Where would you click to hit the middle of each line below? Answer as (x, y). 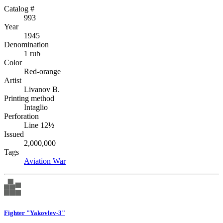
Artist (13, 81)
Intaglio (36, 108)
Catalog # (19, 9)
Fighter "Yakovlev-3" (35, 213)
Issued (14, 134)
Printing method (29, 99)
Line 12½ (39, 125)
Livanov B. (42, 90)
